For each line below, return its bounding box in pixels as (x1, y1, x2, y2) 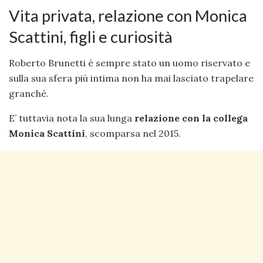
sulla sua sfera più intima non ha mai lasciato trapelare (9, 72, 254, 85)
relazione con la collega (134, 112, 248, 124)
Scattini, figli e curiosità (9, 26, 173, 46)
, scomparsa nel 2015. (85, 127, 181, 140)
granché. (9, 87, 49, 100)
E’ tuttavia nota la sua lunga (9, 112, 134, 124)
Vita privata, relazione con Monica (9, 5, 247, 25)
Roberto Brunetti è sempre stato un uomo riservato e (9, 57, 250, 69)
